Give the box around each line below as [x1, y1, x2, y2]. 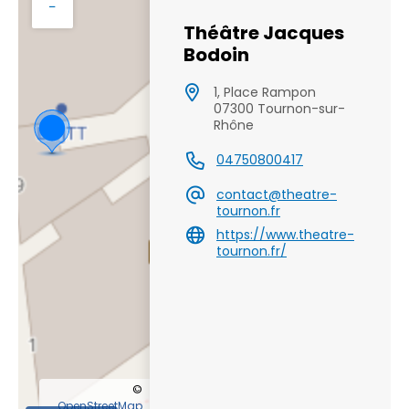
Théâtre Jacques [184, 19, 344, 46]
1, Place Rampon [214, 82, 316, 101]
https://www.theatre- [216, 225, 354, 244]
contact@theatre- [216, 184, 337, 204]
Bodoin [184, 41, 249, 68]
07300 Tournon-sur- [214, 99, 345, 118]
